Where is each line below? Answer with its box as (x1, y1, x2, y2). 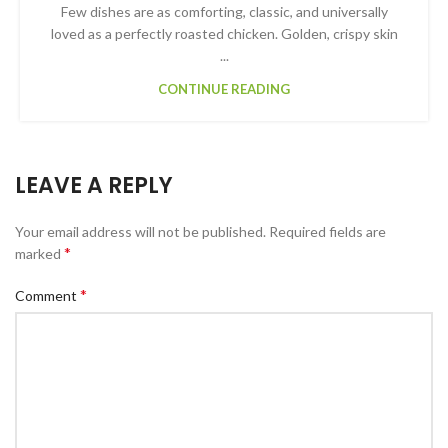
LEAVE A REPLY (15, 170, 173, 202)
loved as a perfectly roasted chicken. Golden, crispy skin (50, 25, 398, 43)
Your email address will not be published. (15, 223, 266, 241)
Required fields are (269, 223, 386, 241)
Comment (15, 287, 80, 305)
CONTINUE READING (158, 81, 290, 98)
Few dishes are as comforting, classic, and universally (60, 3, 388, 21)
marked (15, 245, 64, 263)
